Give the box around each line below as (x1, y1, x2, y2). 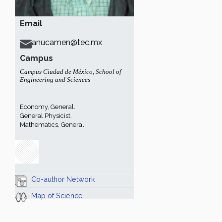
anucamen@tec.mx (32, 38, 102, 47)
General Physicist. (20, 112, 72, 119)
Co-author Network (31, 175, 95, 183)
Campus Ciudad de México (20, 68, 93, 75)
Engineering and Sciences (20, 76, 90, 83)
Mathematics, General (20, 121, 84, 128)
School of (96, 68, 121, 75)
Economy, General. (20, 103, 75, 111)
